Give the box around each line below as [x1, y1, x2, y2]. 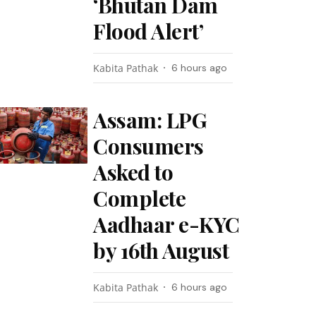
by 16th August [93, 236, 229, 265]
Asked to [93, 158, 174, 186]
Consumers [93, 132, 204, 160]
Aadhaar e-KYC [93, 210, 240, 238]
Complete [93, 184, 186, 212]
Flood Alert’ [93, 17, 204, 45]
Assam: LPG [93, 106, 207, 134]
